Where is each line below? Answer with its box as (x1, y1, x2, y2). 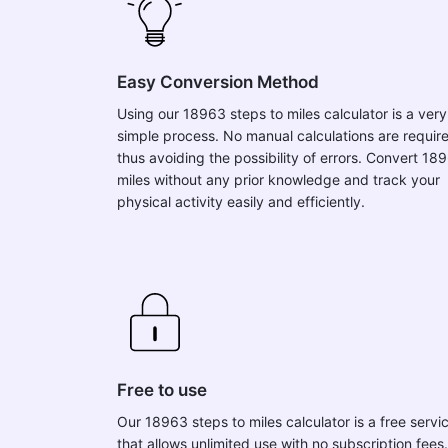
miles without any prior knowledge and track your (117, 171, 440, 188)
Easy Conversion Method (117, 72, 319, 92)
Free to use (117, 380, 207, 400)
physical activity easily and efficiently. (117, 193, 365, 210)
